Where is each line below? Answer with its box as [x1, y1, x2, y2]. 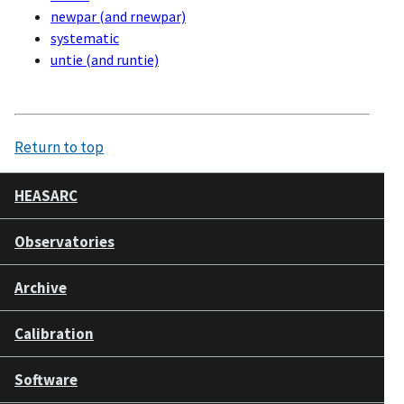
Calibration [14, 323, 94, 344]
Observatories [14, 231, 115, 252]
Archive [14, 277, 67, 298]
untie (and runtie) [50, 50, 159, 69]
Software [14, 369, 78, 390]
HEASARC [14, 185, 78, 206]
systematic [50, 28, 119, 47]
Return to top [14, 136, 104, 157]
